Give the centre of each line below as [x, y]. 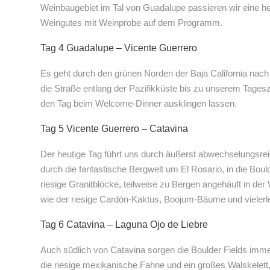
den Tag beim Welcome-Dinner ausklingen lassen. [139, 104]
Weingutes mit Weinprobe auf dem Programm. [131, 23]
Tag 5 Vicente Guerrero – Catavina [114, 129]
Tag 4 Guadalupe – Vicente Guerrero [119, 48]
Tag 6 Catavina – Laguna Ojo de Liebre [124, 225]
